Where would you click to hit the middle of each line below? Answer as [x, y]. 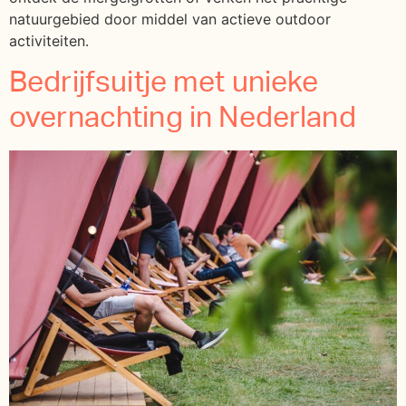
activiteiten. [49, 41]
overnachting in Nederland [183, 117]
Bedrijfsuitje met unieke [164, 82]
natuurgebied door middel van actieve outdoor [170, 19]
